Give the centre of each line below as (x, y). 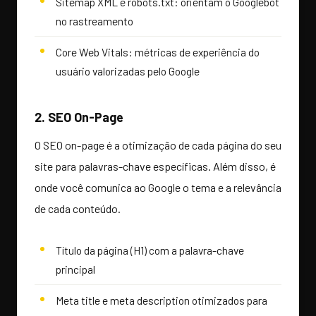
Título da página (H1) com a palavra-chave (150, 250)
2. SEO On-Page (79, 117)
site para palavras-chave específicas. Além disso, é (155, 166)
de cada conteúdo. (78, 209)
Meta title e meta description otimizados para (162, 300)
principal (75, 269)
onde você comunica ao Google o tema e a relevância (158, 188)
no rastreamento (95, 21)
